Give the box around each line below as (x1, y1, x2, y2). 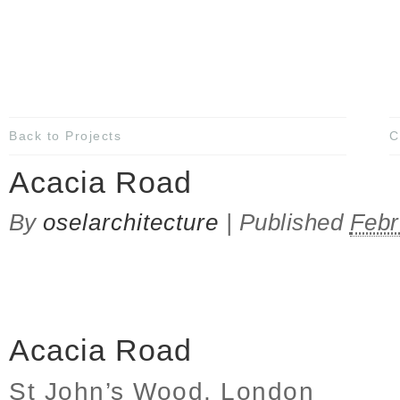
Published (238, 208, 350, 236)
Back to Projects (9, 128, 121, 143)
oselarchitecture (43, 208, 220, 236)
